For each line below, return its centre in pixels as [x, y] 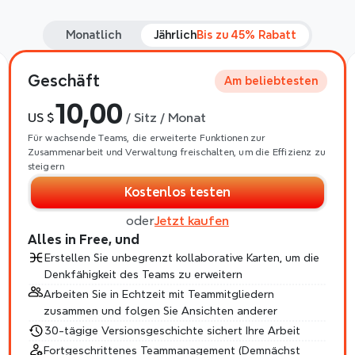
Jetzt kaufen [191, 221]
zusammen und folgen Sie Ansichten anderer [160, 311]
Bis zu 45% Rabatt [246, 35]
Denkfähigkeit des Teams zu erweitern [143, 274]
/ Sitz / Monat [164, 118]
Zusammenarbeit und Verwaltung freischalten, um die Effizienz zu [177, 152]
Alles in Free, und [83, 240]
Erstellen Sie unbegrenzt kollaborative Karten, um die [181, 258]
